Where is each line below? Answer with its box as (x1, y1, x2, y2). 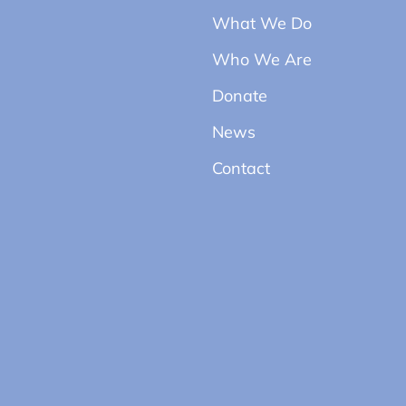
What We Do (211, 12, 312, 34)
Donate (211, 84, 267, 106)
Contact (211, 157, 270, 179)
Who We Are (211, 48, 312, 70)
